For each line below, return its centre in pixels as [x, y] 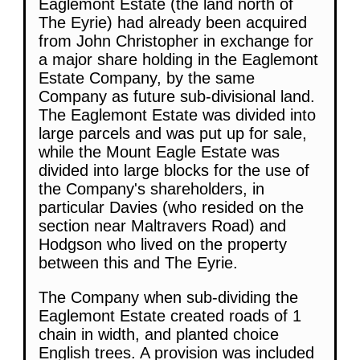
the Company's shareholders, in [151, 188]
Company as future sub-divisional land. [177, 96]
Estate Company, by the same [147, 78]
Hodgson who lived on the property [163, 244]
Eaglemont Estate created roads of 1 [170, 315]
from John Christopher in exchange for [176, 41]
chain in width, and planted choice [159, 334]
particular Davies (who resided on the [171, 207]
